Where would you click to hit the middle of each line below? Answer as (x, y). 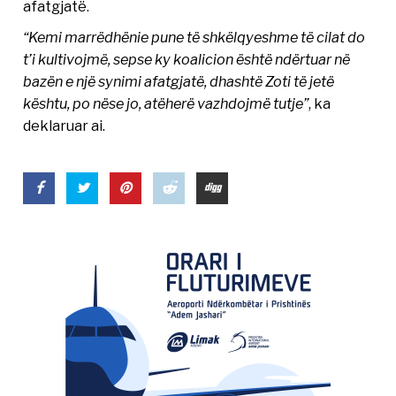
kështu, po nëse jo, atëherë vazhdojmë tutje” (166, 103)
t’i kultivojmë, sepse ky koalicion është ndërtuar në (187, 59)
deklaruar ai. (65, 125)
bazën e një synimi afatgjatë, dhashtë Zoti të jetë (179, 81)
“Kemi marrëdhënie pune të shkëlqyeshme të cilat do (194, 37)
